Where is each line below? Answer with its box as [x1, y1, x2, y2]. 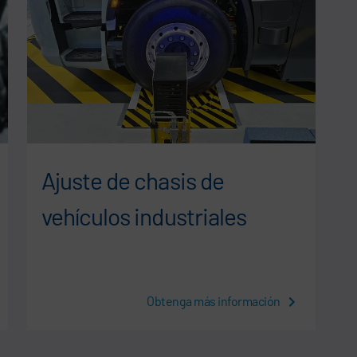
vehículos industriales [41, 202, 246, 231]
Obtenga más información [147, 293, 282, 309]
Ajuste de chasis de [41, 166, 224, 195]
